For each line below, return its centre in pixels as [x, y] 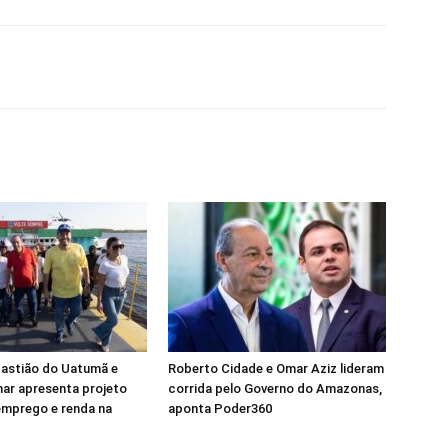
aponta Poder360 [220, 408]
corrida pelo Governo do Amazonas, [275, 388]
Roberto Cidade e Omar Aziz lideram [276, 368]
